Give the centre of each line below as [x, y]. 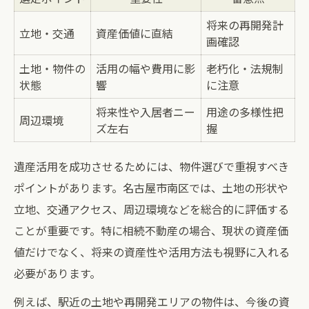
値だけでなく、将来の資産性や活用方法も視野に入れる [152, 252]
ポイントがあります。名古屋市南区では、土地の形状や [151, 188]
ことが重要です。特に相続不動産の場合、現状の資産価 [151, 230]
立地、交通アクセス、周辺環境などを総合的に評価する [151, 209]
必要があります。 [57, 273]
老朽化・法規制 [245, 68]
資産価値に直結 [134, 33]
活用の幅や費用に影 [146, 68]
